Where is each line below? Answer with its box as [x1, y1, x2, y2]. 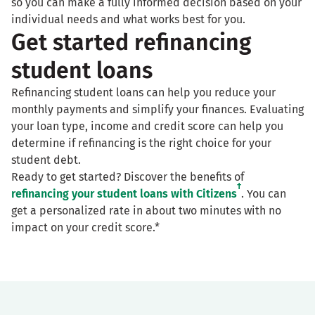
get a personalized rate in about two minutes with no [11, 204, 281, 218]
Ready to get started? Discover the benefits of [11, 170, 244, 184]
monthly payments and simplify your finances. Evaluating [11, 103, 304, 117]
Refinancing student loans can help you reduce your [11, 86, 276, 100]
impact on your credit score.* [11, 221, 160, 235]
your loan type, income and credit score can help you [11, 120, 283, 134]
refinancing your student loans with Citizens [11, 187, 237, 201]
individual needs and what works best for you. [11, 13, 245, 27]
